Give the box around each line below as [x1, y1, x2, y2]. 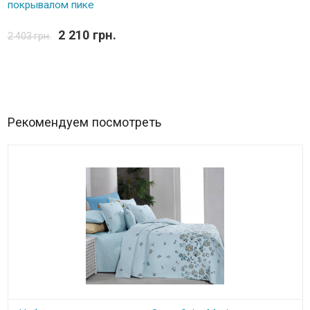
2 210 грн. [57, 27, 116, 42]
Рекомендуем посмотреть [7, 114, 161, 129]
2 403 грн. [7, 30, 51, 42]
